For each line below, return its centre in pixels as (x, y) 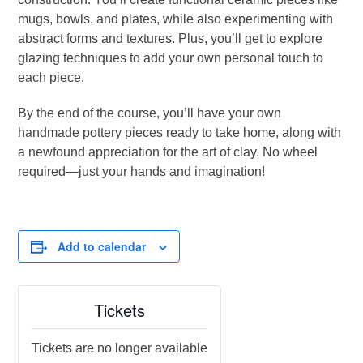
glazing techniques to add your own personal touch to (171, 58)
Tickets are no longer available (120, 348)
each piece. (51, 77)
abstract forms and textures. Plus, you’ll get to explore (171, 38)
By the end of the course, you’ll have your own (150, 113)
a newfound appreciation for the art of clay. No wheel (168, 152)
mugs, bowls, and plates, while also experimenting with (176, 19)
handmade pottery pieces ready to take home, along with (180, 132)
